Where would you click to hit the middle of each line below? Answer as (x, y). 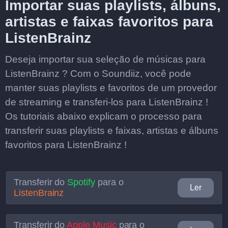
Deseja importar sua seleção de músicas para (105, 59)
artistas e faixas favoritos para (109, 22)
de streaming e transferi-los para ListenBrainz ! (107, 102)
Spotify (81, 182)
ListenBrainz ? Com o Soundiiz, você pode (98, 74)
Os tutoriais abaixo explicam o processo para (104, 116)
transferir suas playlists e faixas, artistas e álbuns (112, 131)
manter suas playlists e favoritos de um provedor (111, 88)
